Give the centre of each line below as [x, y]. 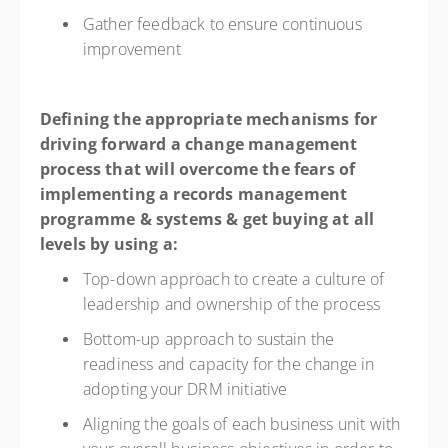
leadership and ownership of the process [234, 304]
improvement [134, 49]
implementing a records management [194, 194]
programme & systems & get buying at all [207, 219]
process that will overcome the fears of [198, 169]
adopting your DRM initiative [187, 389]
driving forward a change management [199, 144]
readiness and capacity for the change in [229, 364]
